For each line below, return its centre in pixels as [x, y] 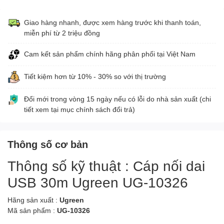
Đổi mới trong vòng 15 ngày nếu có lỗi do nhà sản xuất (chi [117, 98]
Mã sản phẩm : [32, 210]
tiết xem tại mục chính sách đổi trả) [79, 109]
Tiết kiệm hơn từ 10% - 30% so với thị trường [95, 76]
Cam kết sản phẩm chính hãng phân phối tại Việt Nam [110, 53]
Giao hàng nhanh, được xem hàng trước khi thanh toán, [112, 22]
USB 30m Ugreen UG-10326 [98, 182]
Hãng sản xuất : [33, 199]
